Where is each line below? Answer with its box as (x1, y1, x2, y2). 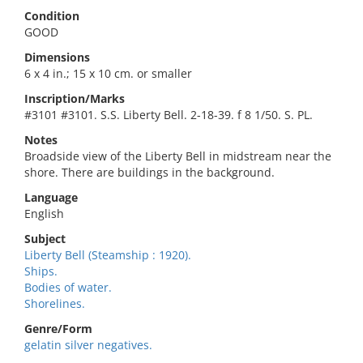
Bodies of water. (24, 280, 112, 295)
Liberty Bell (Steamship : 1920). (24, 247, 191, 263)
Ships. (24, 263, 58, 279)
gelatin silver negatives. (24, 337, 152, 352)
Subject (24, 231, 66, 246)
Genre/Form (24, 321, 92, 336)
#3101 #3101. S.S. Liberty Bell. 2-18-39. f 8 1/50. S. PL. (24, 107, 313, 122)
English (24, 206, 64, 221)
